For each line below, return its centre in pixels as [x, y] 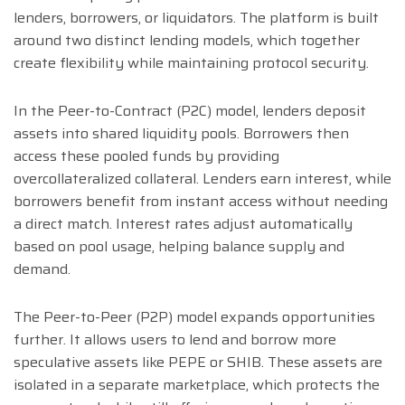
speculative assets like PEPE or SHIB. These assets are [198, 362]
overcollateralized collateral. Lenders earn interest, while [202, 178]
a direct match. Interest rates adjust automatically [183, 223]
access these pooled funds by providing [146, 155]
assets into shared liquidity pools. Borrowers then [181, 133]
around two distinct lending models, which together [187, 40]
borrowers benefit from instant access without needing [201, 201]
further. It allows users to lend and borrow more [175, 339]
